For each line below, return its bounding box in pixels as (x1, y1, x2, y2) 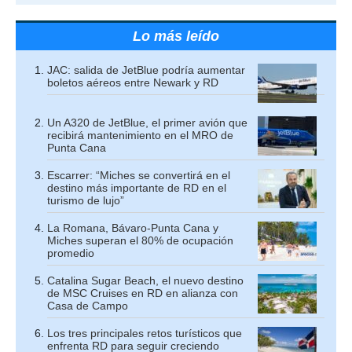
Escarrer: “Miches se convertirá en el (47, 169, 230, 181)
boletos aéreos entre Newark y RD (47, 76, 218, 89)
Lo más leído (133, 28, 219, 44)
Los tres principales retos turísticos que (47, 327, 242, 339)
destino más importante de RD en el (47, 181, 226, 194)
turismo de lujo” (47, 194, 124, 207)
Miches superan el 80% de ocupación (47, 234, 233, 247)
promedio (47, 247, 94, 259)
